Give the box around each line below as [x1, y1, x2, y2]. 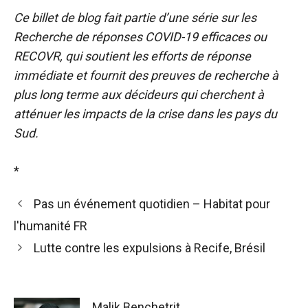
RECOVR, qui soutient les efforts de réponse [14, 48, 251, 63]
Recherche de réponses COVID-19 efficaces [14, 29, 253, 44]
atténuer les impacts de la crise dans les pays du [14, 106, 277, 121]
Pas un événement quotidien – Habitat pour [33, 196, 270, 211]
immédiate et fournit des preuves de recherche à [14, 67, 278, 82]
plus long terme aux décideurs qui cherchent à [14, 87, 264, 102]
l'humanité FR [14, 218, 87, 233]
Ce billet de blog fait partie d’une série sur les [14, 10, 256, 25]
